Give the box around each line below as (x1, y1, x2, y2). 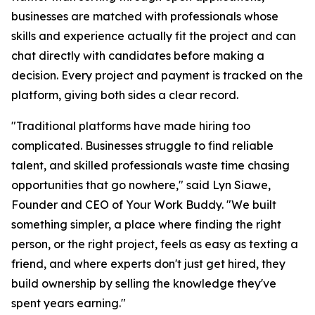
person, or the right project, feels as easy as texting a (11, 236, 298, 251)
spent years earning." (11, 295, 126, 310)
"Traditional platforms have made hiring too (11, 118, 250, 133)
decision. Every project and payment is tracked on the (11, 67, 303, 82)
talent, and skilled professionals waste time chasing (11, 157, 290, 172)
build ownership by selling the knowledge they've (11, 276, 276, 290)
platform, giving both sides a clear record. (11, 87, 238, 102)
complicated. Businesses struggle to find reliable (11, 138, 274, 153)
